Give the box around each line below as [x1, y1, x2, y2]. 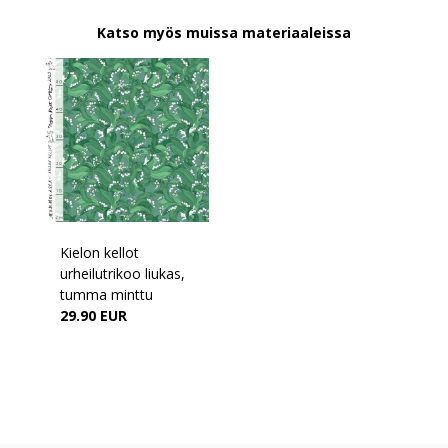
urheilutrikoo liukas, [60, 263, 185, 283]
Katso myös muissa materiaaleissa [97, 22, 351, 42]
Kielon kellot [60, 242, 139, 262]
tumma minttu [60, 284, 153, 304]
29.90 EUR [60, 305, 127, 325]
